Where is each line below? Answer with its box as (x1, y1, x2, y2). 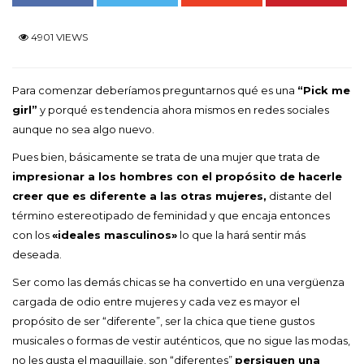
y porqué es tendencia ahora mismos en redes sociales (37, 102, 329, 116)
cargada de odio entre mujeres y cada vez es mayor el (12, 294, 300, 308)
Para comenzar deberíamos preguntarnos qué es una (12, 83, 297, 97)
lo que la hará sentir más (177, 227, 305, 241)
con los (12, 227, 52, 241)
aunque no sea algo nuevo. (12, 122, 154, 136)
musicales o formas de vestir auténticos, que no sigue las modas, (12, 333, 350, 347)
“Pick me (297, 83, 350, 97)
